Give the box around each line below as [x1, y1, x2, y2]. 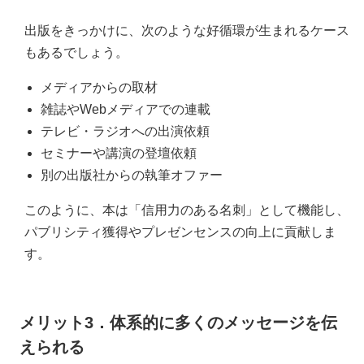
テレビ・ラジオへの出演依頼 [41, 123, 210, 138]
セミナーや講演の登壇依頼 [41, 145, 197, 160]
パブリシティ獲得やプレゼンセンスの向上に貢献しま [24, 224, 336, 239]
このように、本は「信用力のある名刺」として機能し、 [24, 202, 349, 217]
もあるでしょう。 [24, 45, 128, 59]
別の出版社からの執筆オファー [41, 167, 223, 182]
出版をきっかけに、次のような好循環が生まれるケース [24, 23, 349, 37]
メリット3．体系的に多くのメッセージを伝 [19, 313, 337, 331]
